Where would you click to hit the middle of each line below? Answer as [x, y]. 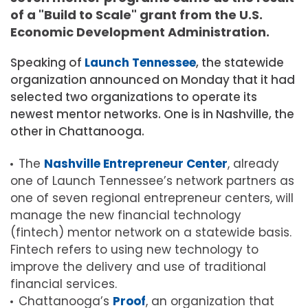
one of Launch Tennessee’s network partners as [152, 181]
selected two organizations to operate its [134, 97]
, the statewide [240, 62]
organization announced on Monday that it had [153, 79]
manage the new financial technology [126, 215]
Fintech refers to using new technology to [134, 250]
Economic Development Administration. [140, 32]
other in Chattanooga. [77, 131]
